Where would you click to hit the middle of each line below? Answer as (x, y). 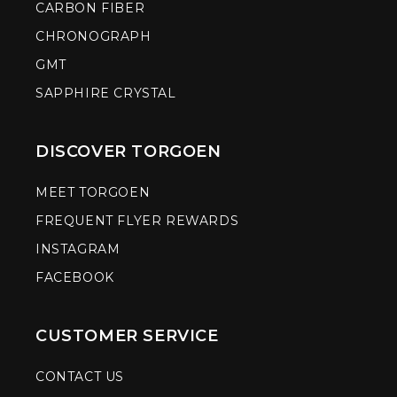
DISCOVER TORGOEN (128, 152)
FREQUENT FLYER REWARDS (137, 221)
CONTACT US (80, 377)
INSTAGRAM (78, 249)
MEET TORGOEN (93, 193)
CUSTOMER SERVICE (127, 336)
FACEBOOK (75, 278)
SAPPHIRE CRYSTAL (106, 93)
